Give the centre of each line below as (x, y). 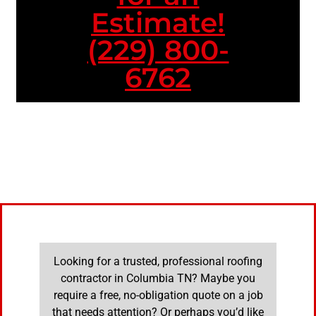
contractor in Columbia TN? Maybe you (158, 279)
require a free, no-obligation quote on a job (158, 296)
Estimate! (158, 23)
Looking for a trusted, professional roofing (158, 262)
